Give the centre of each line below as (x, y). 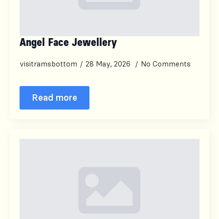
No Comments (166, 64)
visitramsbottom (48, 64)
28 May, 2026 (109, 64)
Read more (55, 98)
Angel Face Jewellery (68, 43)
